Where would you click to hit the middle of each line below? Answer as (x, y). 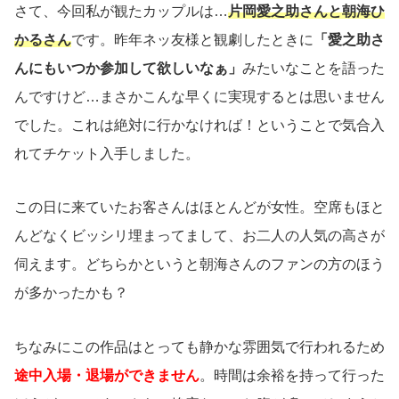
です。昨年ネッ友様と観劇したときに (192, 39)
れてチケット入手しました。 (107, 153)
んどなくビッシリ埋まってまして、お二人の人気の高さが (199, 236)
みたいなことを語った (313, 68)
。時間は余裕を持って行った (292, 376)
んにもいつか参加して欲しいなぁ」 (128, 68)
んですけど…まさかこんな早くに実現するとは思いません (199, 96)
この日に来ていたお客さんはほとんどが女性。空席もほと (199, 208)
